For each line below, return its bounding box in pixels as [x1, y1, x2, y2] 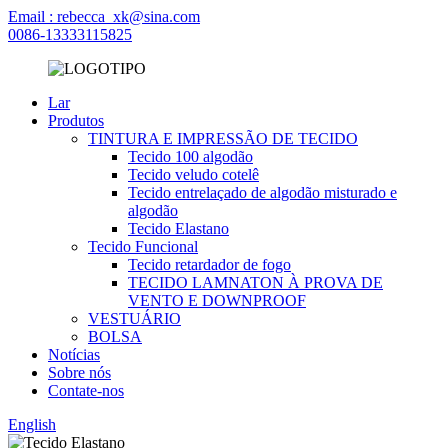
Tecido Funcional [88, 238, 198, 255]
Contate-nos [48, 382, 124, 399]
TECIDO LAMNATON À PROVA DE [128, 274, 383, 291]
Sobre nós [48, 364, 111, 381]
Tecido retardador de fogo [128, 256, 291, 273]
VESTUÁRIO [88, 310, 181, 327]
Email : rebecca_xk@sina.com [8, 8, 200, 25]
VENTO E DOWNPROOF [128, 292, 306, 309]
